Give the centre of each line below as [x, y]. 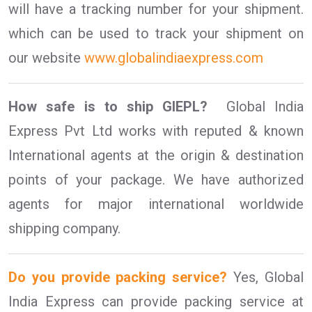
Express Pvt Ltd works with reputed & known [156, 131]
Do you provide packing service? [118, 278]
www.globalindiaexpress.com [174, 58]
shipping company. [64, 229]
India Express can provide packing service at [156, 302]
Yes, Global [266, 278]
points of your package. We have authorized [156, 180]
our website [46, 58]
